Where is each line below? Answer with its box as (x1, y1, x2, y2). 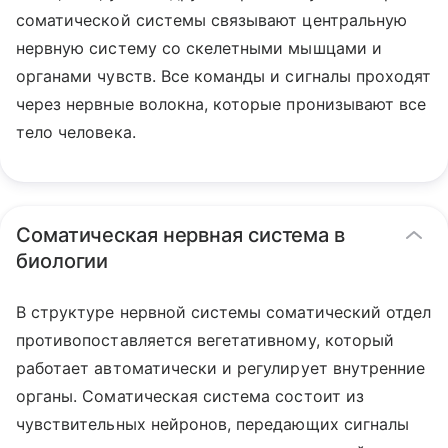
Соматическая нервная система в (16, 223, 345, 247)
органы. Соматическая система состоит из (16, 386, 364, 406)
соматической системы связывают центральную (16, 10, 408, 30)
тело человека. (16, 122, 136, 142)
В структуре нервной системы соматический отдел (16, 302, 432, 322)
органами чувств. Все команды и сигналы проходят (16, 66, 432, 86)
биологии (16, 249, 109, 273)
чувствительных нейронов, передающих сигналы (16, 414, 410, 434)
